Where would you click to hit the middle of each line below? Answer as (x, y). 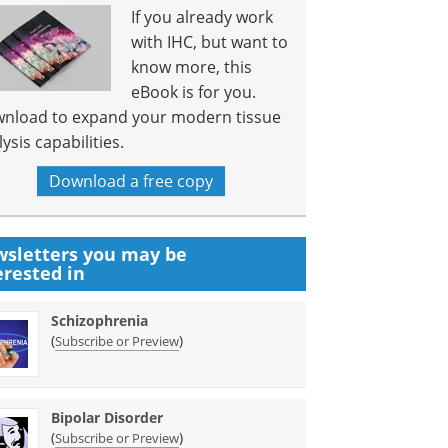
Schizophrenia (100, 320)
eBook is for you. (194, 92)
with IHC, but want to (210, 42)
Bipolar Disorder (107, 417)
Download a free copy (131, 181)
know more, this (192, 67)
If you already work (202, 17)
